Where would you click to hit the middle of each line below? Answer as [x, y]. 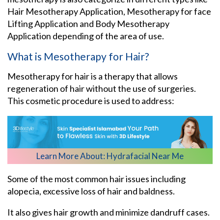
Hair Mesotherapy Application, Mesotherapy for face [109, 11]
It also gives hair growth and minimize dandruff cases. [109, 212]
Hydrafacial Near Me [145, 156]
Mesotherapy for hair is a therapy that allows [93, 76]
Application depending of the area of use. [86, 36]
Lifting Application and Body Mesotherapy [88, 23]
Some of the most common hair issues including [96, 179]
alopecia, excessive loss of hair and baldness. [92, 191]
